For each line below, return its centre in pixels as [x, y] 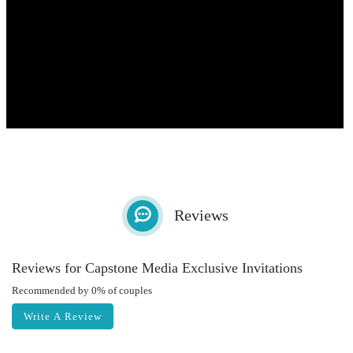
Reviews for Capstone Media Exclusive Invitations [157, 268]
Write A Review [63, 316]
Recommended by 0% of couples [82, 290]
